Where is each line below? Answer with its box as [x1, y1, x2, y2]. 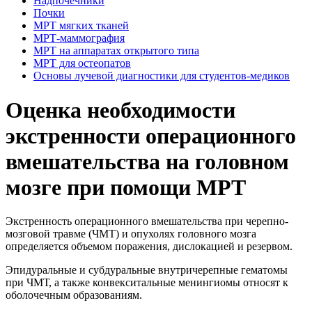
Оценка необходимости [6, 97, 235, 123]
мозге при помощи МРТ [6, 174, 246, 200]
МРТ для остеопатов [33, 57, 131, 70]
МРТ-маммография [33, 32, 125, 45]
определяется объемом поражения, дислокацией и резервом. [6, 240, 292, 253]
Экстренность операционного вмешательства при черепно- [6, 215, 288, 228]
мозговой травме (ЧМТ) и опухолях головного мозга [6, 228, 256, 240]
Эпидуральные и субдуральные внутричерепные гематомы [6, 264, 288, 276]
